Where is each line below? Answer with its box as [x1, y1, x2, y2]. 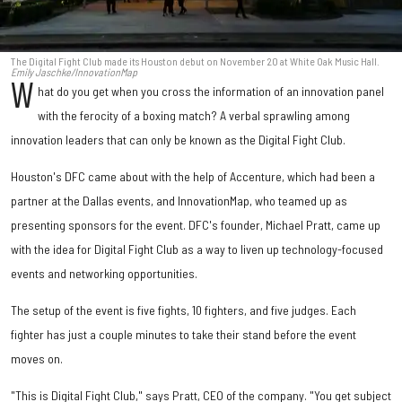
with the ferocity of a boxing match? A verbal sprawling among [38, 107, 351, 123]
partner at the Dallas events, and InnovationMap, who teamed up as [11, 192, 347, 208]
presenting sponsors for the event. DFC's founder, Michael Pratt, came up [11, 216, 380, 232]
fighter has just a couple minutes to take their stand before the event [11, 326, 356, 342]
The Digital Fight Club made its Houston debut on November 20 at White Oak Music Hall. [11, 54, 380, 67]
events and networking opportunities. [11, 265, 197, 281]
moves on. [11, 350, 63, 366]
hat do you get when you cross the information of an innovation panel [38, 83, 385, 99]
